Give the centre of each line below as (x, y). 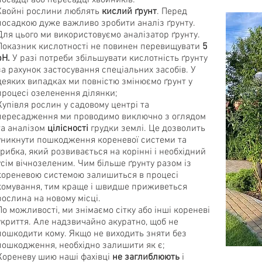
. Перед (172, 12)
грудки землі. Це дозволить (147, 129)
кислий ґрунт (129, 12)
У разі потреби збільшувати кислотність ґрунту (109, 58)
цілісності (68, 129)
